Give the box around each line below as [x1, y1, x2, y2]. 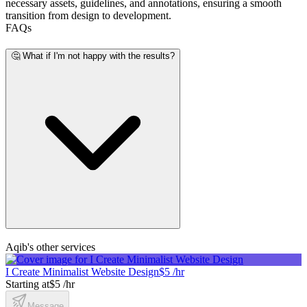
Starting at [5, 278, 49, 291]
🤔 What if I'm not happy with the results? [11, 50, 175, 61]
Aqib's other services [5, 241, 95, 254]
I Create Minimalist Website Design [5, 266, 159, 278]
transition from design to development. [5, 9, 171, 21]
